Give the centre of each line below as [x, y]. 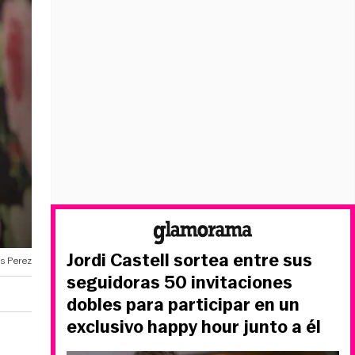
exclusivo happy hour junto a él [194, 327]
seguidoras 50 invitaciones [179, 282]
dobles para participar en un [183, 305]
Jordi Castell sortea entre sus [189, 260]
